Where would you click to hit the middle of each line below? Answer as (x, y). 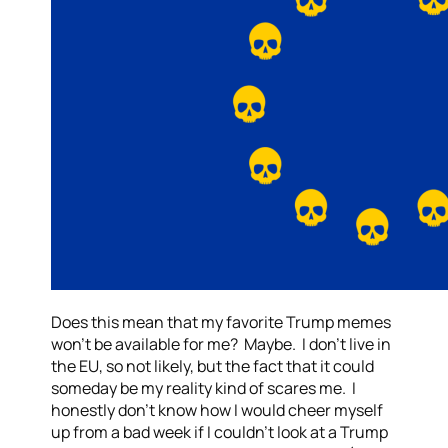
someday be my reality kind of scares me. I (204, 388)
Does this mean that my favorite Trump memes (221, 322)
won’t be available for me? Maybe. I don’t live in (221, 344)
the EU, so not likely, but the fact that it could (213, 366)
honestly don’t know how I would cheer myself (217, 410)
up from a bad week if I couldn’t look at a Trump (220, 432)
